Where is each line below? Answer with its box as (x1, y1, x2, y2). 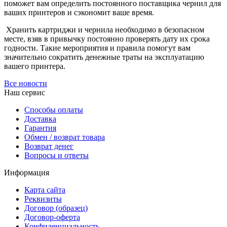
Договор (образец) (24, 204, 88, 213)
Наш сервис (4, 88, 45, 97)
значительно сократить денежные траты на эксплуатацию (4, 53, 204, 62)
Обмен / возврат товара (24, 133, 105, 142)
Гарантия (24, 124, 56, 133)
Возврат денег (24, 142, 73, 151)
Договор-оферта (24, 213, 80, 222)
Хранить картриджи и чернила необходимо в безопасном (4, 25, 204, 34)
